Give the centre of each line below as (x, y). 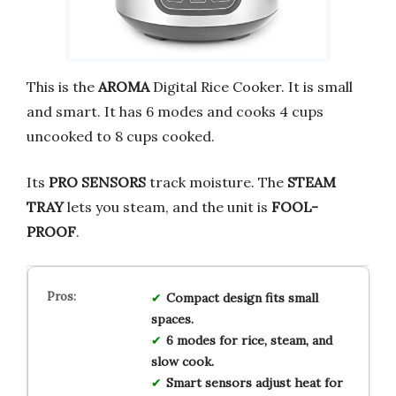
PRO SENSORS (97, 182)
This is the (62, 86)
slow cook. (182, 361)
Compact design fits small (242, 297)
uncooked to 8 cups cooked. (121, 136)
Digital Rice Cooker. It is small (251, 86)
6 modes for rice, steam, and (249, 340)
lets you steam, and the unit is (168, 206)
